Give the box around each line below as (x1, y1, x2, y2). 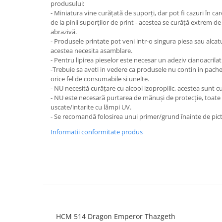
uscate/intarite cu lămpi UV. (51, 103, 131, 112)
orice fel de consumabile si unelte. (51, 74, 149, 84)
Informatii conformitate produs (51, 127, 143, 137)
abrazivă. (51, 27, 77, 37)
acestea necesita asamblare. (51, 46, 132, 55)
